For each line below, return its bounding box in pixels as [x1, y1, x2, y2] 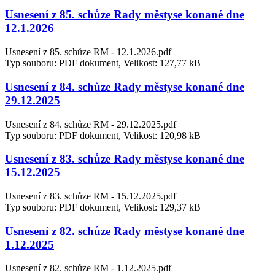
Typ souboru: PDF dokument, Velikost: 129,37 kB [5, 201, 201, 212]
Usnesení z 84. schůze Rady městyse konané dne [5, 80, 244, 93]
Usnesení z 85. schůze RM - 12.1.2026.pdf [5, 47, 171, 58]
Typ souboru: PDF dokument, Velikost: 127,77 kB [5, 58, 201, 69]
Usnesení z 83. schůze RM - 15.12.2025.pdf [5, 190, 176, 201]
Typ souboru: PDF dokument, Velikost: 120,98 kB [5, 130, 201, 141]
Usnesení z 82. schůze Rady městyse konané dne [5, 224, 244, 238]
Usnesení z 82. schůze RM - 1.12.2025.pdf [5, 263, 171, 274]
